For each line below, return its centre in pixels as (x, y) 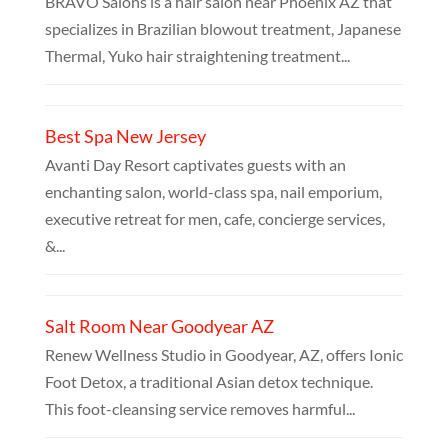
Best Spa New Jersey (125, 136)
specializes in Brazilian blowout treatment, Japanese (222, 29)
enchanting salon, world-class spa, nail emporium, (213, 192)
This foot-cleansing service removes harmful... (199, 409)
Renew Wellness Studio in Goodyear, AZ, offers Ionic (223, 355)
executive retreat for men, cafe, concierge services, (214, 219)
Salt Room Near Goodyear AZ (159, 326)
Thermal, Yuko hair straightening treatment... (197, 56)
